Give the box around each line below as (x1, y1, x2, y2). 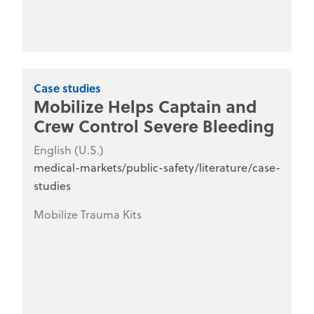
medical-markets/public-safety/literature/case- (34, 159, 280, 175)
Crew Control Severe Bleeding (34, 113, 274, 138)
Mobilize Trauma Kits (34, 206, 142, 222)
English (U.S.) (34, 142, 104, 158)
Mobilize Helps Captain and (34, 93, 257, 118)
